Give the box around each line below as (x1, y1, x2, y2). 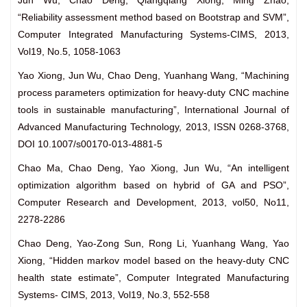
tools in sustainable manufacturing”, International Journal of (18, 104, 289, 116)
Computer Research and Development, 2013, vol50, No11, (18, 197, 289, 208)
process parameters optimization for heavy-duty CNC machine (18, 87, 289, 99)
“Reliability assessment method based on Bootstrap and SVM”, (18, 12, 289, 23)
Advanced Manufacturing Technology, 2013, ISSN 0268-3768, (18, 121, 289, 133)
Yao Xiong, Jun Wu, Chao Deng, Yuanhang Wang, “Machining (18, 70, 289, 82)
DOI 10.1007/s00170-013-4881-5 (18, 138, 162, 150)
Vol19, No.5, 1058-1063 (18, 46, 121, 58)
